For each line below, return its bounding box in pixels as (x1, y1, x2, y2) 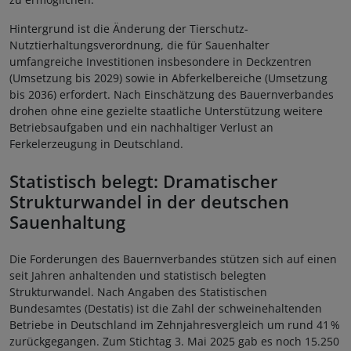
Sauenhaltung (9, 210, 125, 234)
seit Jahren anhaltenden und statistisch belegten (9, 268, 266, 284)
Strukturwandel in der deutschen (9, 190, 289, 214)
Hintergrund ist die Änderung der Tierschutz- (9, 21, 248, 37)
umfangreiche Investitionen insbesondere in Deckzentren (9, 54, 312, 70)
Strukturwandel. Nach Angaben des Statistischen (9, 284, 267, 300)
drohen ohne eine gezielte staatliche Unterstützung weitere (9, 103, 323, 119)
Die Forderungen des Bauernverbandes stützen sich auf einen (9, 251, 337, 267)
